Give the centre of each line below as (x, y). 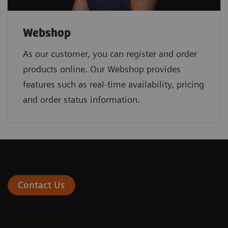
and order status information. (81, 99)
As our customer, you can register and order (110, 53)
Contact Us (41, 185)
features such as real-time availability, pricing (113, 84)
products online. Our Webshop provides (102, 69)
